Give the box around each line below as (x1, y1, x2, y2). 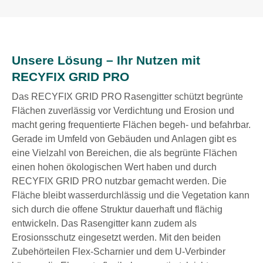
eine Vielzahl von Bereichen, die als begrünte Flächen (12, 147, 237, 159)
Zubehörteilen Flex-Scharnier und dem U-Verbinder (12, 246, 225, 257)
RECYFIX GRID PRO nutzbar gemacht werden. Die (12, 176, 227, 187)
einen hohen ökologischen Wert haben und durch (12, 161, 217, 173)
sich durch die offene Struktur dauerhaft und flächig (12, 204, 222, 215)
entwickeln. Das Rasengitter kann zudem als (12, 218, 197, 229)
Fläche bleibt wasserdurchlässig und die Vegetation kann (12, 190, 249, 201)
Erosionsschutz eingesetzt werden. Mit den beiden (12, 232, 221, 243)
